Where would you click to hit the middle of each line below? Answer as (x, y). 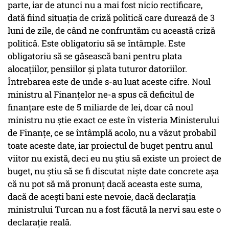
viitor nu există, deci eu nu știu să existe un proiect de (114, 158)
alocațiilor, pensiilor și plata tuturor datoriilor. (97, 69)
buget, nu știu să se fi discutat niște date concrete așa (113, 171)
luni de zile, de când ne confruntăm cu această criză (111, 31)
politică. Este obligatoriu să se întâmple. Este (97, 43)
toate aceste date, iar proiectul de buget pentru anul (110, 146)
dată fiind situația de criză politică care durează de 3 (111, 18)
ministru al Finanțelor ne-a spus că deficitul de (101, 95)
